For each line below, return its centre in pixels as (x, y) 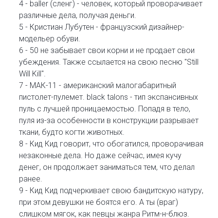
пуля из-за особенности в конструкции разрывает (109, 120)
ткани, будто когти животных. (72, 132)
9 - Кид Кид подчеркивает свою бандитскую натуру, (111, 191)
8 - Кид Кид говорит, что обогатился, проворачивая (111, 144)
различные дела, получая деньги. (78, 15)
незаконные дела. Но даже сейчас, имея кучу (100, 155)
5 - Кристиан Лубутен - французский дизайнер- (102, 27)
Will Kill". (32, 74)
